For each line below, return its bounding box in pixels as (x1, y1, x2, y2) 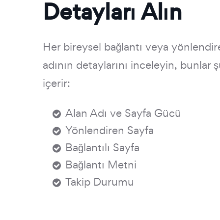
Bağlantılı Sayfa (65, 140, 139, 154)
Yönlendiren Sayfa (65, 123, 154, 137)
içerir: (43, 76, 70, 90)
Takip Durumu (65, 174, 134, 189)
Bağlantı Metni (65, 157, 137, 171)
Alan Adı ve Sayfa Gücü (65, 106, 181, 120)
